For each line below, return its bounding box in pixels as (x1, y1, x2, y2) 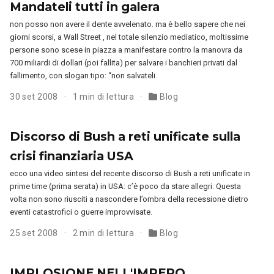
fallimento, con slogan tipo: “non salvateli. (10, 70, 158, 80)
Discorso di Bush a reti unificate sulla (10, 129, 241, 144)
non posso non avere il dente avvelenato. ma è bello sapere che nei (10, 19, 246, 29)
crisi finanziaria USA (10, 149, 134, 164)
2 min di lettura (72, 228, 136, 239)
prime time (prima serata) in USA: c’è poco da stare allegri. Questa (10, 182, 242, 191)
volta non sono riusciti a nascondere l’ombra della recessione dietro (10, 194, 249, 204)
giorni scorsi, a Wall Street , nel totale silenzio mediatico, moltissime (10, 32, 249, 42)
